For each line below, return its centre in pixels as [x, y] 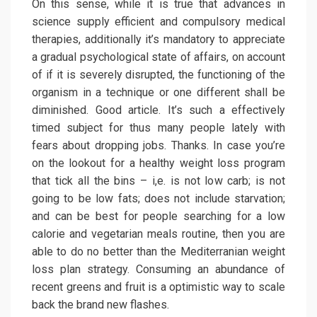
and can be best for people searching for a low [158, 217]
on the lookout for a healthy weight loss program [158, 163]
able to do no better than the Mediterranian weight [158, 252]
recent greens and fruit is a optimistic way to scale [158, 287]
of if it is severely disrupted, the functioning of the [158, 75]
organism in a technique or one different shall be [158, 93]
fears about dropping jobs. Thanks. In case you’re [158, 146]
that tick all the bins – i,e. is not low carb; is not [158, 181]
